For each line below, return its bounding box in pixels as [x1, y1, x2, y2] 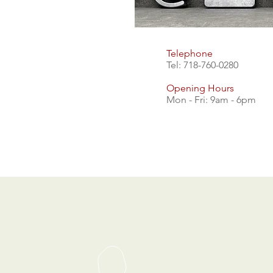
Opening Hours [166, 82, 234, 94]
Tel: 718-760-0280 [166, 59, 238, 71]
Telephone [166, 48, 213, 59]
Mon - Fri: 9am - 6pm [166, 94, 256, 105]
